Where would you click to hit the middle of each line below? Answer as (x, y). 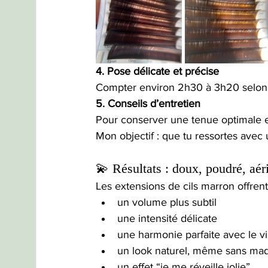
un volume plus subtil (167, 202)
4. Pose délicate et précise (157, 71)
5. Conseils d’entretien (148, 104)
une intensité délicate (167, 219)
